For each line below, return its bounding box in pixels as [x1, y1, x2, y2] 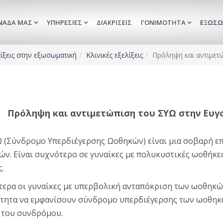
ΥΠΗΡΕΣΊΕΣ [47, 18, 82, 27]
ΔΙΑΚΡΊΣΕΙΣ [97, 18, 132, 27]
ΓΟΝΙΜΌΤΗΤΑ [141, 18, 186, 27]
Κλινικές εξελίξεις [86, 50, 143, 60]
